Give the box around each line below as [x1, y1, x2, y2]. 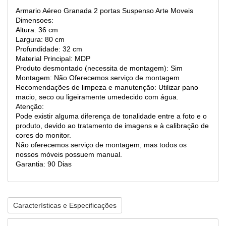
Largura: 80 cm [16, 35, 65, 43]
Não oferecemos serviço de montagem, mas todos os [16, 141, 187, 149]
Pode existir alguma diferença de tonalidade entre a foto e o [16, 112, 207, 120]
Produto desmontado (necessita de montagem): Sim [16, 64, 183, 72]
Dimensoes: [16, 16, 53, 24]
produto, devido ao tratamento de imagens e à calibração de [16, 122, 209, 130]
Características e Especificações [13, 201, 117, 209]
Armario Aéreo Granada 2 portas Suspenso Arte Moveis [16, 7, 193, 15]
